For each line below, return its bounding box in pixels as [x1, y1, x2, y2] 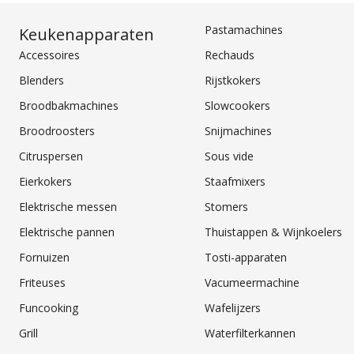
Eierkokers [19, 173, 72, 189]
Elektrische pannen [19, 224, 115, 239]
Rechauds [205, 47, 255, 62]
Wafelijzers [205, 299, 262, 315]
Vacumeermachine [205, 274, 300, 290]
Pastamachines [205, 21, 284, 37]
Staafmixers [205, 173, 266, 189]
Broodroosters [19, 122, 95, 138]
